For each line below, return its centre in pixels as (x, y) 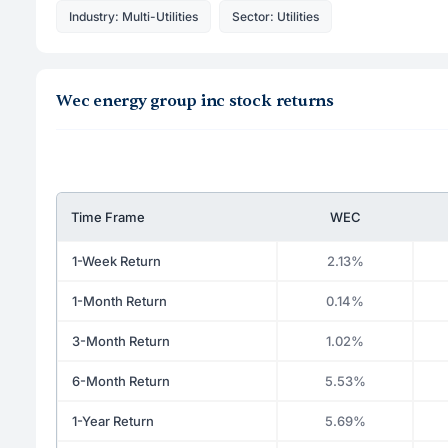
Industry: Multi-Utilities (133, 16)
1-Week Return (116, 260)
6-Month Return (121, 380)
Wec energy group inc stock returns (195, 100)
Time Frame (108, 216)
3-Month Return (121, 340)
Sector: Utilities (275, 16)
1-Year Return (113, 420)
